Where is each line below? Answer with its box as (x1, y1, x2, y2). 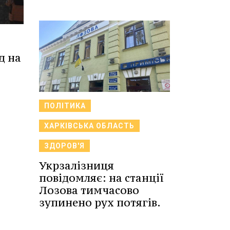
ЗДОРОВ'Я (44, 141, 85, 150)
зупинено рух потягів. (39, 195, 161, 209)
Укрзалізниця (39, 158, 114, 172)
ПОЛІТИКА (44, 101, 86, 110)
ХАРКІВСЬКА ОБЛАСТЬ (44, 121, 135, 130)
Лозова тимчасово (39, 183, 139, 197)
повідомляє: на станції (39, 170, 164, 185)
